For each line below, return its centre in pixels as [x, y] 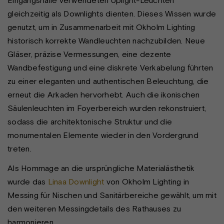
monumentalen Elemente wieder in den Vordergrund [103, 135]
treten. [19, 149]
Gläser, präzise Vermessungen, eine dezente [89, 54]
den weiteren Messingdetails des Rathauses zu [94, 208]
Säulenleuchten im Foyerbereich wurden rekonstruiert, [107, 108]
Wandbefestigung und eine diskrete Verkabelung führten [110, 68]
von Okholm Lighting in [146, 181]
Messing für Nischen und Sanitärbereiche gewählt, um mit [112, 195]
